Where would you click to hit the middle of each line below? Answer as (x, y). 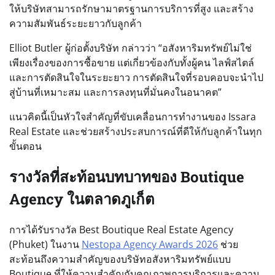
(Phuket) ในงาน (45, 245)
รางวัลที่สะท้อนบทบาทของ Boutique (127, 177)
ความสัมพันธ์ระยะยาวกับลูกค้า (76, 24)
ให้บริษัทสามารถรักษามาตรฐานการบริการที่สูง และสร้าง (131, 9)
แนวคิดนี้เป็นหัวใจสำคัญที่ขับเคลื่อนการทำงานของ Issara (133, 117)
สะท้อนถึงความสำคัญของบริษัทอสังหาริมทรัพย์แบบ (120, 259)
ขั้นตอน (25, 146)
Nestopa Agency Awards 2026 (150, 245)
